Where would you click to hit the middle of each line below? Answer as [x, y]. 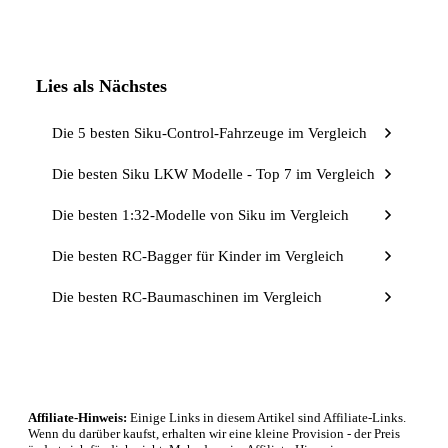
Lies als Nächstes [101, 85]
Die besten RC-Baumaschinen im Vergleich [187, 296]
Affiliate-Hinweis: [77, 417]
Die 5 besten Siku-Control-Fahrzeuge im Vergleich [209, 132]
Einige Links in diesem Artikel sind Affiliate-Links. [266, 417]
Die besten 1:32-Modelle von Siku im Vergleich [200, 214]
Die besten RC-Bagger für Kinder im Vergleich [198, 255]
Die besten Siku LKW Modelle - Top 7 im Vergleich [213, 173]
